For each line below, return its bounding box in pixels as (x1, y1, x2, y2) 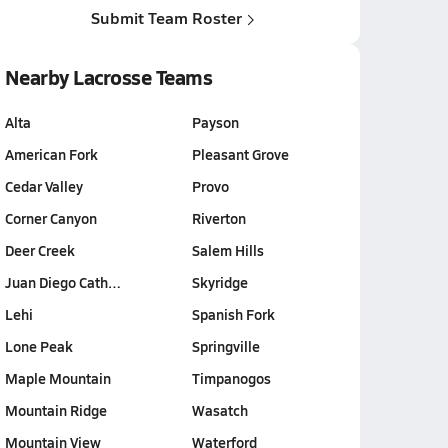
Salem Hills (191, 240, 264, 260)
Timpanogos (191, 368, 271, 388)
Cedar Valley (4, 176, 83, 196)
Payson (191, 112, 239, 132)
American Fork (4, 144, 98, 164)
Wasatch (191, 400, 248, 420)
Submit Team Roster (90, 6, 242, 29)
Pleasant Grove (191, 144, 289, 164)
